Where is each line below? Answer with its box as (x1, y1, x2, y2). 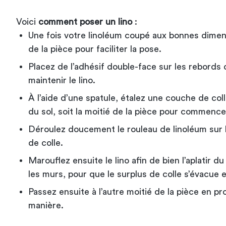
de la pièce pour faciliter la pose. (28, 44, 161, 53)
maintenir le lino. (28, 75, 98, 85)
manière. (28, 200, 64, 210)
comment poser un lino (38, 17, 132, 26)
